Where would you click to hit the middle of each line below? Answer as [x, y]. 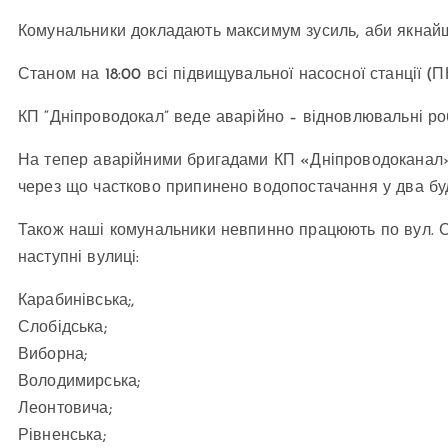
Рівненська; [62, 436]
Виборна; [53, 355]
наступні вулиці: [79, 258]
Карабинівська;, [76, 301]
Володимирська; [79, 382]
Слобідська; [62, 328]
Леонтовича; [65, 409]
